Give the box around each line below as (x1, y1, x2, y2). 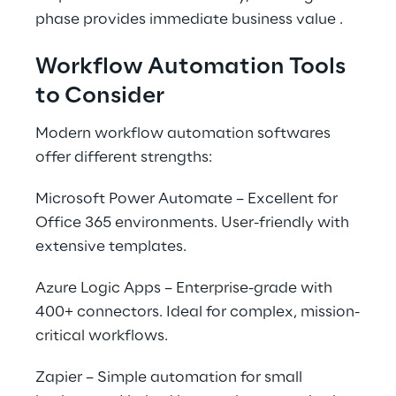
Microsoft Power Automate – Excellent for (35, 191, 341, 207)
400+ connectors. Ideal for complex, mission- (35, 304, 360, 320)
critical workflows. (35, 328, 168, 344)
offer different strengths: (35, 149, 212, 165)
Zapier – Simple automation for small (35, 369, 306, 385)
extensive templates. (35, 239, 187, 255)
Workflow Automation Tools (35, 56, 350, 80)
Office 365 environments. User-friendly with (35, 215, 353, 231)
